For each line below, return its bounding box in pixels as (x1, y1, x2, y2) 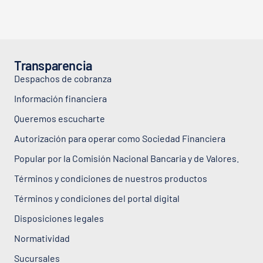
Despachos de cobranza (14, 72, 112, 84)
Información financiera (14, 92, 107, 104)
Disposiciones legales (14, 212, 104, 224)
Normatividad (14, 232, 70, 244)
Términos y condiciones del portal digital (14, 192, 180, 204)
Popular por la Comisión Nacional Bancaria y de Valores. (14, 152, 239, 164)
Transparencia (14, 57, 92, 73)
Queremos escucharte (14, 112, 105, 124)
